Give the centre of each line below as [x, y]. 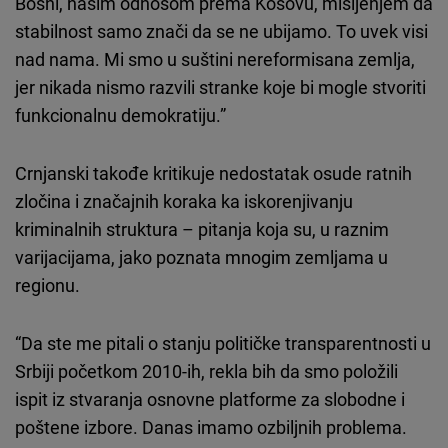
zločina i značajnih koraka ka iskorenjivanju [184, 201]
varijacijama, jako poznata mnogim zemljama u [201, 257]
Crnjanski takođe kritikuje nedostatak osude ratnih [213, 173]
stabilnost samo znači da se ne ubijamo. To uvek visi [221, 31]
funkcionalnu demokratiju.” [120, 115]
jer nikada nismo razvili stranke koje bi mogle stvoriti [220, 87]
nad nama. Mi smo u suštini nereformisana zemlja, [215, 59]
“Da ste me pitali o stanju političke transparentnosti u [223, 343]
